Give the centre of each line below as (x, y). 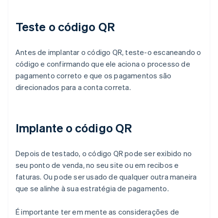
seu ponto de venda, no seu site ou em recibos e (97, 165)
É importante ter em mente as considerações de (98, 211)
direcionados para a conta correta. (73, 87)
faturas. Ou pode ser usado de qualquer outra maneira (106, 176)
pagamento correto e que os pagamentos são (94, 75)
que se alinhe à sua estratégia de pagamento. (92, 188)
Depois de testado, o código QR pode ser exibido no (104, 153)
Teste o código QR (65, 26)
